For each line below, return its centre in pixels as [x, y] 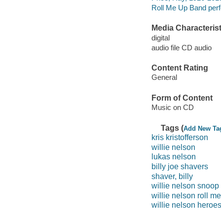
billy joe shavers [180, 166]
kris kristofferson [180, 138]
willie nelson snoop [185, 186]
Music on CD [172, 108]
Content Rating [180, 68]
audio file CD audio [181, 47]
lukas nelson [173, 157]
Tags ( [172, 128]
